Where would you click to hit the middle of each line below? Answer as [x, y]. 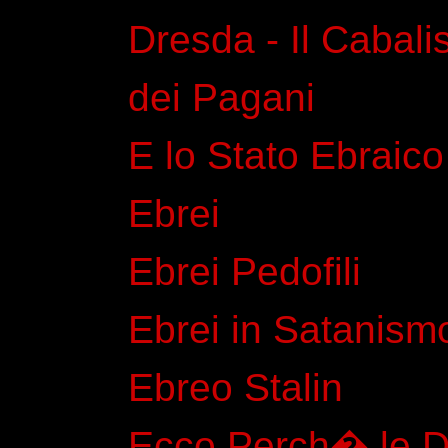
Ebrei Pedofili [244, 271]
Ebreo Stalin [235, 387]
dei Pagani [221, 97]
